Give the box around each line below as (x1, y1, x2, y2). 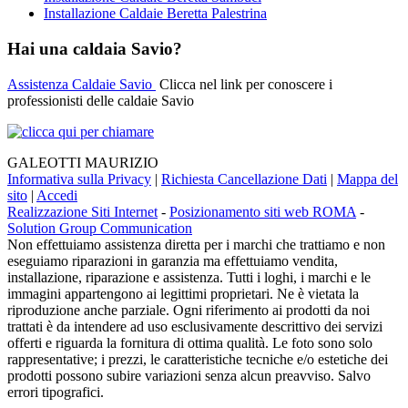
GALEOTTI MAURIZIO (7, 154, 158, 170)
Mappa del (337, 170, 398, 187)
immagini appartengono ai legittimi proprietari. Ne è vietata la (7, 285, 359, 301)
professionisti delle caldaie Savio (7, 92, 194, 108)
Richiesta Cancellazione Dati (161, 170, 327, 187)
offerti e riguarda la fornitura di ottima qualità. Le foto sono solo (7, 334, 372, 351)
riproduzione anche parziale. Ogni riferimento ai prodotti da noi (7, 301, 370, 318)
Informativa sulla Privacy (7, 170, 151, 187)
